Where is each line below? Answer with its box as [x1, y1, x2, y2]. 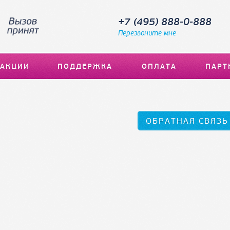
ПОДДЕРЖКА [57, 62, 112, 71]
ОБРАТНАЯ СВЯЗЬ [146, 116, 228, 126]
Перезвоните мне [118, 29, 176, 37]
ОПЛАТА [142, 62, 177, 71]
